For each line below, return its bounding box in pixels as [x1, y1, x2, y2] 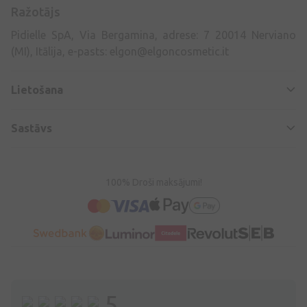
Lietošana [11, 84, 63, 97]
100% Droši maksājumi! [105, 177, 202, 188]
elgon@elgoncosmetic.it [110, 45, 229, 58]
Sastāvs [11, 122, 52, 135]
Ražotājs [11, 5, 60, 19]
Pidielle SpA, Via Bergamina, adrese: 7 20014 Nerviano [11, 29, 296, 42]
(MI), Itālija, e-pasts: [11, 45, 110, 58]
